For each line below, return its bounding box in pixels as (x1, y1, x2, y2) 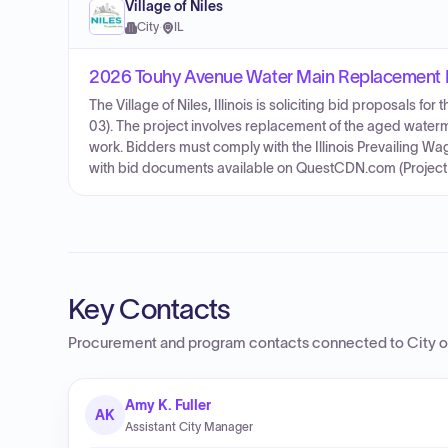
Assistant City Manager (125, 420, 254, 433)
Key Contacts (68, 293, 231, 325)
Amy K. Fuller (125, 397, 212, 413)
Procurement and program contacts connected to (68, 335, 407, 351)
